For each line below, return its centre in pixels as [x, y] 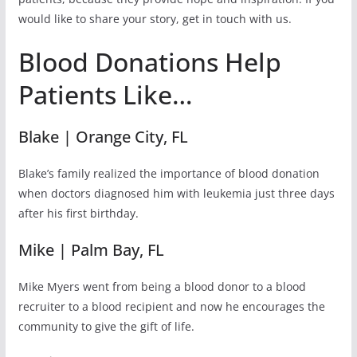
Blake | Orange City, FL [103, 136]
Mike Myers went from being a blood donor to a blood [162, 286]
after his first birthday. [78, 213]
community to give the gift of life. [106, 326]
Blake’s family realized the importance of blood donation [169, 173]
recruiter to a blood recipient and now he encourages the [171, 306]
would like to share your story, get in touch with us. [155, 18]
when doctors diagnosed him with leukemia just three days [176, 193]
